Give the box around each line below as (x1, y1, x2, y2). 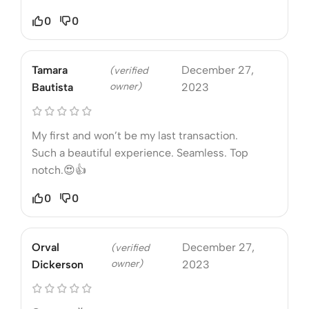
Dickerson (32, 257, 83, 271)
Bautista (32, 80, 73, 94)
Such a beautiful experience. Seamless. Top (32, 146, 248, 159)
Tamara (32, 63, 68, 77)
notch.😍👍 (32, 163, 86, 177)
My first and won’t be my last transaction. (32, 128, 238, 142)
